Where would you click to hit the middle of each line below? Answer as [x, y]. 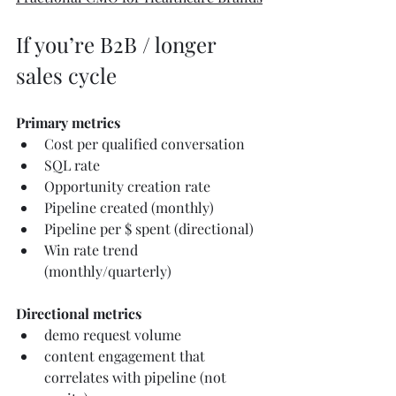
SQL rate [72, 165]
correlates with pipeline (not [137, 377]
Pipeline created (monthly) [129, 208]
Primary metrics [68, 123]
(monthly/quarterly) [108, 271]
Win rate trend [93, 250]
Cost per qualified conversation [145, 144]
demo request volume [113, 335]
